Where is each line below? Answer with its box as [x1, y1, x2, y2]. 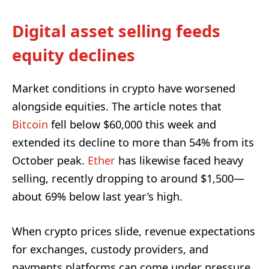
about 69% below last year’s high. [12, 189, 183, 204]
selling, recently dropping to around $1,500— [12, 171, 244, 186]
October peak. [12, 153, 88, 168]
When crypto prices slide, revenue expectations [12, 224, 255, 239]
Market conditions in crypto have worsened [12, 81, 235, 96]
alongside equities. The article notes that [12, 99, 222, 114]
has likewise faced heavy [115, 153, 243, 168]
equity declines [12, 43, 135, 66]
